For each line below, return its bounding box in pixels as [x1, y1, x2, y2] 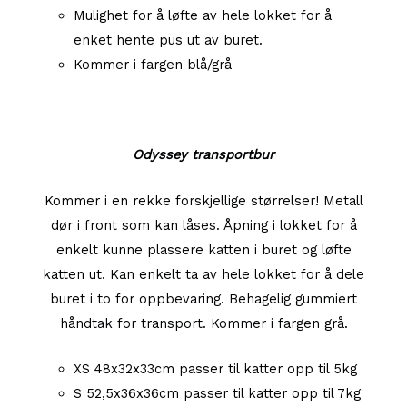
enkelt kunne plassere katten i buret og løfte [55, 241, 352, 258]
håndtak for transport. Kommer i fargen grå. [59, 314, 348, 332]
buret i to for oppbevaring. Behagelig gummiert [50, 290, 357, 307]
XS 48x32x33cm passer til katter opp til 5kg [73, 360, 357, 377]
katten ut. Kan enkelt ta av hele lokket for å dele [43, 265, 364, 283]
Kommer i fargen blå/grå [73, 56, 232, 74]
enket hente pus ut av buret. [73, 32, 263, 49]
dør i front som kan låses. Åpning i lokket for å [50, 216, 357, 233]
